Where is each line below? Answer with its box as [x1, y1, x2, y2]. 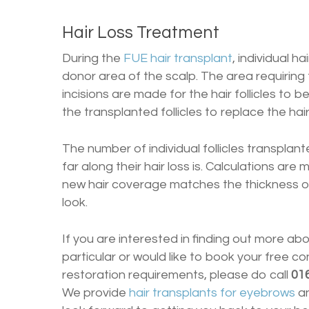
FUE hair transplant [123, 51, 232, 65]
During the [62, 51, 123, 65]
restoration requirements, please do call [62, 268, 291, 281]
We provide [62, 286, 129, 299]
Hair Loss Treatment [62, 23, 219, 41]
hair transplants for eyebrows [129, 286, 295, 299]
